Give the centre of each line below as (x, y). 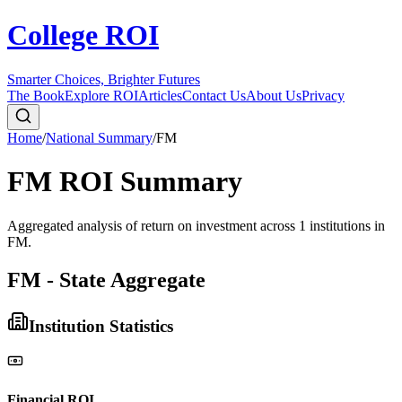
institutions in (345, 225)
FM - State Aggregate (106, 280)
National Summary (99, 137)
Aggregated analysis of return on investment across (153, 225)
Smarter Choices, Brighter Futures (104, 79)
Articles (160, 95)
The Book (36, 95)
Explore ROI (101, 95)
